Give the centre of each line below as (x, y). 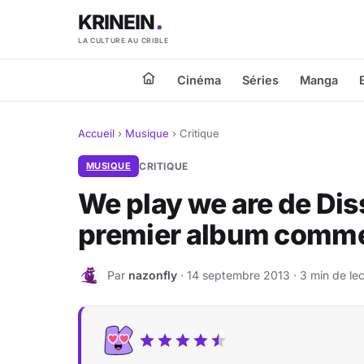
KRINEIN (117, 22)
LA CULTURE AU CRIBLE (123, 41)
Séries (260, 80)
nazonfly (153, 275)
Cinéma (199, 80)
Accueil (96, 133)
